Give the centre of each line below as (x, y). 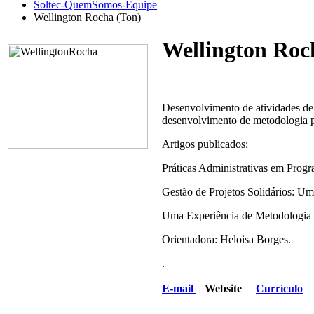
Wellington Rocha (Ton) (87, 18)
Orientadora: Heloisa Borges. (226, 240)
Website (226, 289)
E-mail (179, 289)
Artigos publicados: (205, 144)
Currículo (279, 289)
